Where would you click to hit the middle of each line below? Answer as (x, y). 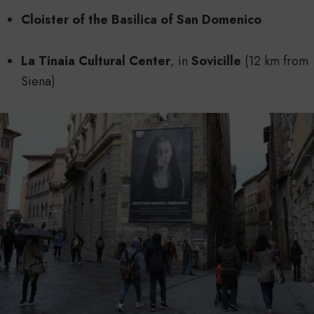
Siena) (38, 82)
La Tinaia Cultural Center (96, 61)
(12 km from (275, 61)
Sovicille (216, 61)
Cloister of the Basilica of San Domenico (141, 20)
